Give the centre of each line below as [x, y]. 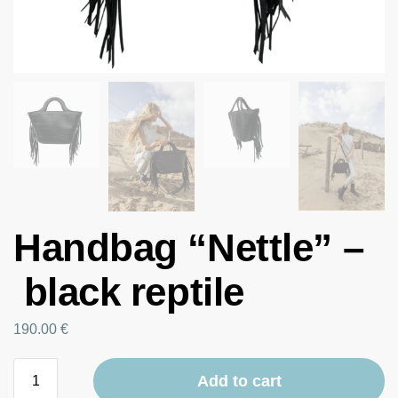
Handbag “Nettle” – [189, 247]
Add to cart [239, 382]
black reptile [129, 291]
